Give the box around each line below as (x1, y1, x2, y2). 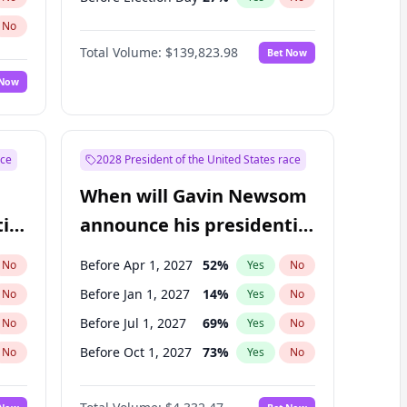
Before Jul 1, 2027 (79, 314, 186, 332)
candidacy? (79, 242, 180, 266)
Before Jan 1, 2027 (79, 285, 190, 303)
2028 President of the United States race (95, 152, 301, 167)
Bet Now (266, 45, 307, 59)
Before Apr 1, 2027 (79, 256, 193, 273)
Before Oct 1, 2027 (79, 343, 192, 361)
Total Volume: (79, 44, 162, 61)
